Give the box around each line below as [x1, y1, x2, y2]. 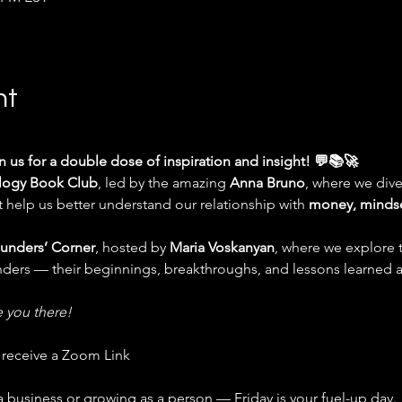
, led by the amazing [97, 174, 230, 191]
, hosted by [94, 239, 170, 256]
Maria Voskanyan [169, 239, 275, 256]
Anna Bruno [229, 174, 305, 191]
